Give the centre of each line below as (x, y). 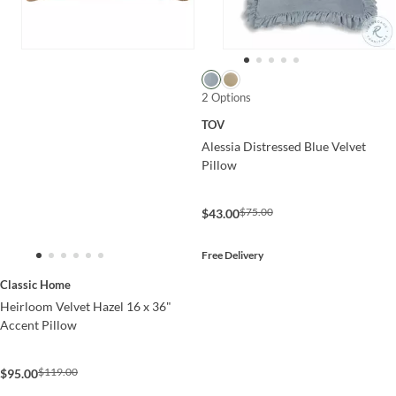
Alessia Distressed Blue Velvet (283, 147)
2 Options (226, 97)
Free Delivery (232, 255)
